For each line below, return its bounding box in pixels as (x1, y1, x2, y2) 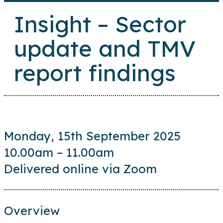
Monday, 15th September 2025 (4, 128, 181, 144)
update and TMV (14, 34, 196, 63)
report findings (14, 59, 176, 87)
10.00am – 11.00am (4, 145, 114, 160)
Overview (4, 203, 60, 219)
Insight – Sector (14, 10, 186, 38)
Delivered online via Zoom (4, 161, 157, 177)
